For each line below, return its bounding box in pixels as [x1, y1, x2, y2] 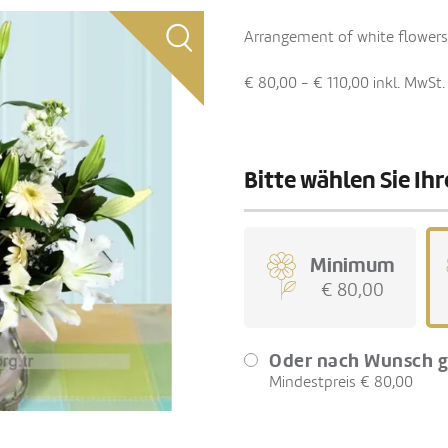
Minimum [309, 253, 395, 278]
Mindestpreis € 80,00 [269, 373, 413, 391]
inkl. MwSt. [373, 74, 445, 92]
